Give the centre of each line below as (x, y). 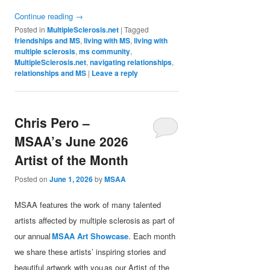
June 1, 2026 (71, 179)
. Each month (152, 236)
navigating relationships (131, 62)
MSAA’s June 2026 (72, 141)
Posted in (30, 30)
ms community (105, 52)
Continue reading (45, 16)
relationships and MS (51, 73)
